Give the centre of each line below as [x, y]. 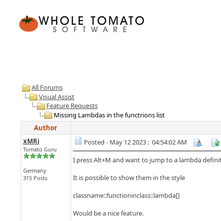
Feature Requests [72, 106]
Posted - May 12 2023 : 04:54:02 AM [135, 142]
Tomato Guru [40, 149]
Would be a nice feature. [108, 213]
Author [46, 128]
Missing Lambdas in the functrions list [108, 115]
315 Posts [35, 178]
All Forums [47, 87]
